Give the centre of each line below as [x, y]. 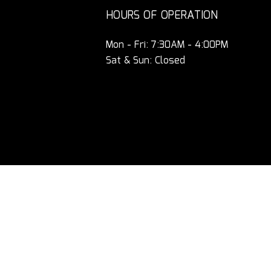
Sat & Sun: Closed [146, 60]
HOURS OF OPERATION [162, 15]
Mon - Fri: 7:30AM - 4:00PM [167, 45]
